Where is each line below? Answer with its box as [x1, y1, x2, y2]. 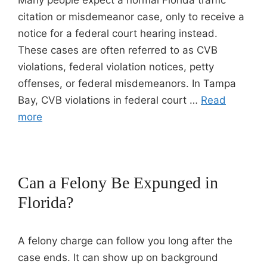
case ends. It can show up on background [18, 252, 218, 263]
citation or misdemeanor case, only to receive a [18, 11, 244, 23]
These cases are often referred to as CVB [18, 44, 218, 56]
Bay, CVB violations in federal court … [18, 94, 201, 106]
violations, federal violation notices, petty [18, 61, 214, 73]
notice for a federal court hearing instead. [18, 27, 218, 39]
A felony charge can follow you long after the [18, 235, 232, 247]
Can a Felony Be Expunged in [18, 173, 218, 192]
